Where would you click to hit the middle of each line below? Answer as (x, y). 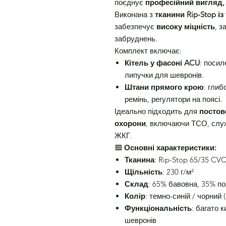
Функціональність (158, 208)
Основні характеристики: (170, 148)
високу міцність (186, 26)
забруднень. (136, 39)
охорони (130, 123)
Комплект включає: (148, 51)
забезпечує (135, 26)
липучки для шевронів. (164, 75)
